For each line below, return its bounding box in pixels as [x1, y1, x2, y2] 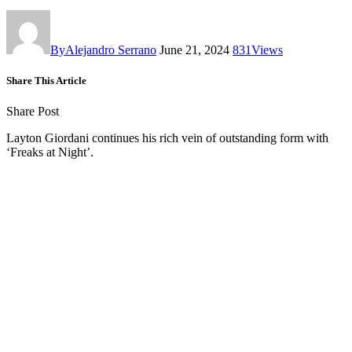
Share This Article [6, 74, 86, 86]
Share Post [6, 104, 59, 119]
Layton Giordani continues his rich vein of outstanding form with [6, 131, 328, 145]
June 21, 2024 [159, 42, 229, 57]
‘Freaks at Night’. [6, 145, 93, 159]
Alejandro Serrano [65, 42, 156, 57]
